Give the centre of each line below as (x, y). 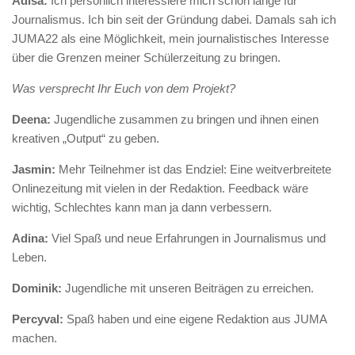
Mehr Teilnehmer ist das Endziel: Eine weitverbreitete (193, 170)
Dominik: (38, 288)
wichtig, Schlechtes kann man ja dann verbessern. (142, 208)
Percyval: (38, 319)
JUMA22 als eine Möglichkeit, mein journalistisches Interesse (170, 39)
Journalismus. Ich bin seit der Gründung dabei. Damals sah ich (174, 20)
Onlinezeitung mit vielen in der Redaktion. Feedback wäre (160, 189)
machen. (34, 338)
